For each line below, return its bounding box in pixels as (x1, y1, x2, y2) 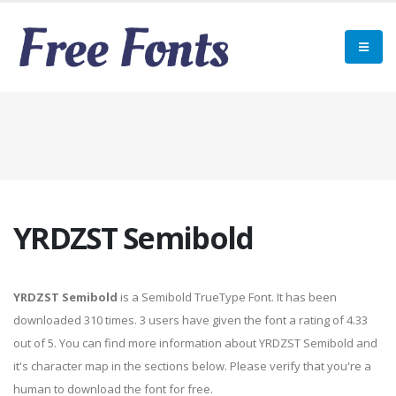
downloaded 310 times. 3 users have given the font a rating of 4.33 (13, 312, 368, 328)
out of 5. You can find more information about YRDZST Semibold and (13, 335, 377, 351)
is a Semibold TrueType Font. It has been (118, 289, 337, 305)
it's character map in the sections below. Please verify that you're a (13, 358, 371, 374)
